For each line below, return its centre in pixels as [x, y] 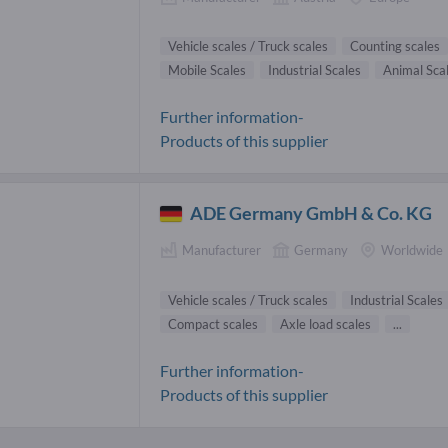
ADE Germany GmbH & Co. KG [311, 213]
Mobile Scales [207, 70]
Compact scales [213, 323]
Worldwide [412, 250]
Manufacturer [221, 250]
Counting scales [395, 46]
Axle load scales [325, 323]
